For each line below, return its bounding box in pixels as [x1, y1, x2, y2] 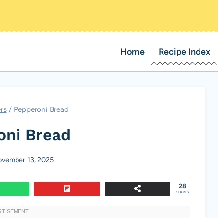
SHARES [176, 189, 189, 194]
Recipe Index [158, 46, 210, 57]
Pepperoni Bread [13, 105, 69, 114]
